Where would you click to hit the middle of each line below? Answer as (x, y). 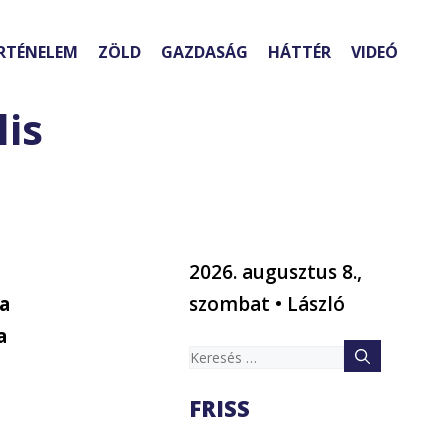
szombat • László (267, 304)
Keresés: (226, 355)
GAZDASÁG (204, 52)
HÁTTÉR (299, 52)
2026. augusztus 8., (276, 272)
